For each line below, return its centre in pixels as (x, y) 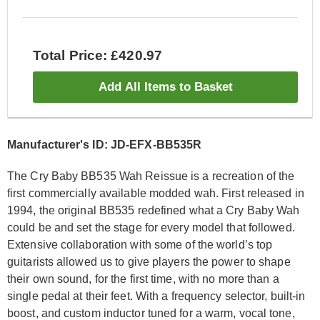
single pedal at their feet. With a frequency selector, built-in (156, 296)
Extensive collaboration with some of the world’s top (140, 245)
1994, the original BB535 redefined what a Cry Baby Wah (154, 211)
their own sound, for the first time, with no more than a (143, 279)
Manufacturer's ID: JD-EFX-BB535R (105, 145)
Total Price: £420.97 (97, 56)
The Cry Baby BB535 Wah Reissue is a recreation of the (151, 176)
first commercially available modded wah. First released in (156, 194)
